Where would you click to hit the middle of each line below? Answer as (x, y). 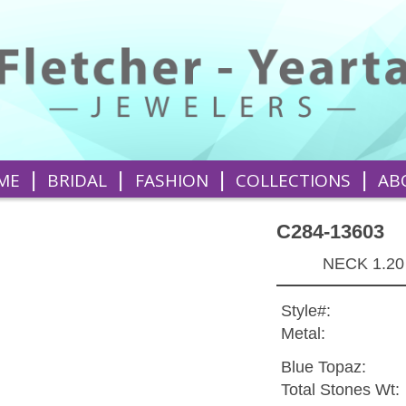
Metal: (303, 334)
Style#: (305, 311)
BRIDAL (77, 180)
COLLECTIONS (293, 180)
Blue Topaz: (323, 367)
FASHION (171, 180)
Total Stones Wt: (340, 390)
